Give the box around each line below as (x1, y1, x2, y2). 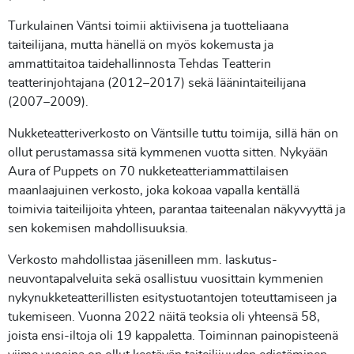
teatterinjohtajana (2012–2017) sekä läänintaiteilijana (8, 77, 306, 90)
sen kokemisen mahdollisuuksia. (8, 222, 188, 235)
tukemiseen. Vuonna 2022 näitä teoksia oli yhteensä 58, (8, 311, 320, 324)
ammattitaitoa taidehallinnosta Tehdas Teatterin (8, 58, 271, 71)
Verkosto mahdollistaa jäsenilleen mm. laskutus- (8, 254, 277, 267)
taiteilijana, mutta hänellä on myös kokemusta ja (8, 39, 273, 52)
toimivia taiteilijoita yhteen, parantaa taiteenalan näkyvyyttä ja (8, 203, 345, 217)
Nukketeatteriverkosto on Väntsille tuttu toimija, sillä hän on (8, 127, 338, 141)
